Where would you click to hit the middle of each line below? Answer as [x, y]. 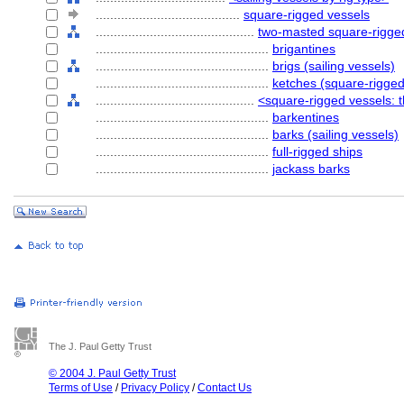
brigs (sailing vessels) [334, 66]
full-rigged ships [317, 151]
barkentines [306, 117]
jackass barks [311, 169]
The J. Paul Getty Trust [100, 346]
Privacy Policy [155, 388]
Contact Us [225, 388]
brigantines [304, 49]
